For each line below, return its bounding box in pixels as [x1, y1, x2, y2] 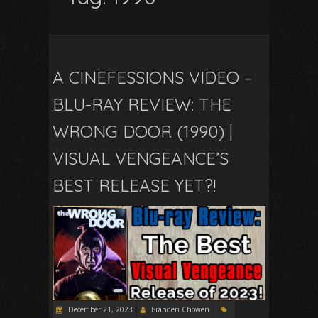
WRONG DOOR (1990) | [53, 121, 233, 143]
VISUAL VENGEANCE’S [53, 148, 229, 170]
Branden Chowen [151, 304, 209, 314]
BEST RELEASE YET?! [53, 175, 216, 197]
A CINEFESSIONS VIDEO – [53, 67, 252, 89]
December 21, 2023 [66, 304, 133, 314]
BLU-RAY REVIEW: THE [53, 94, 231, 116]
